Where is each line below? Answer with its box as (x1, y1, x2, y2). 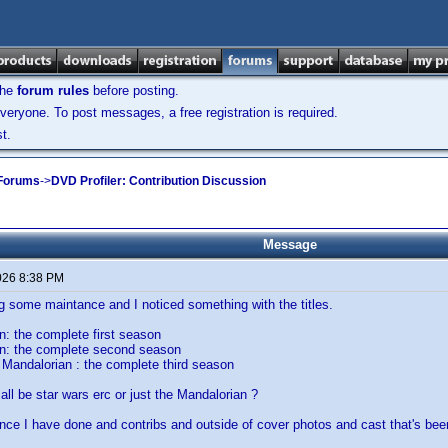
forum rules (17, 83, 89, 98)
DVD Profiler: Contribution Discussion (51, 173, 266, 188)
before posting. (89, 83, 179, 98)
